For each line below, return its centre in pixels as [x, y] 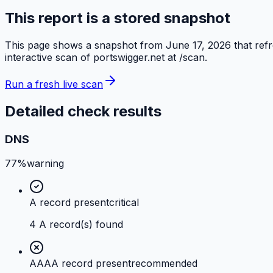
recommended [164, 264]
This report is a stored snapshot [118, 18]
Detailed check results [83, 111]
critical [124, 203]
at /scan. [186, 57]
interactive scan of [49, 57]
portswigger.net [129, 57]
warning [45, 164]
